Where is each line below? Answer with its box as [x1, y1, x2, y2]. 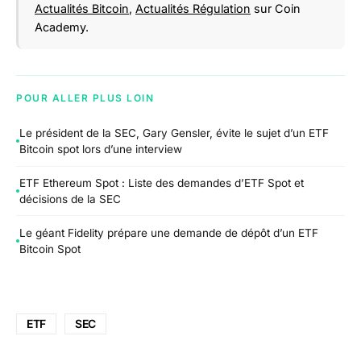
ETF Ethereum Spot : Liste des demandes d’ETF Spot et [19, 176, 304, 189]
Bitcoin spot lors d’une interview [19, 143, 182, 156]
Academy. [35, 19, 89, 34]
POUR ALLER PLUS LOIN [16, 91, 154, 104]
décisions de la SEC [19, 192, 121, 205]
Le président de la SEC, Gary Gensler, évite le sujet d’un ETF [19, 127, 329, 140]
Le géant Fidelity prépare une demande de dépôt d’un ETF [19, 226, 318, 239]
